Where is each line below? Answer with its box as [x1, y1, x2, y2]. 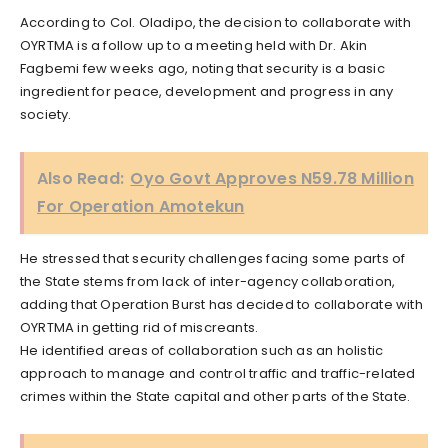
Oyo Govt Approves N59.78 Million [130, 166, 414, 190]
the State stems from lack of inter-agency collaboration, [20, 271, 396, 291]
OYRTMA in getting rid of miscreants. [20, 317, 259, 337]
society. [20, 104, 72, 124]
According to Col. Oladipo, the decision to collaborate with [20, 12, 411, 32]
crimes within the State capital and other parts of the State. [20, 386, 411, 406]
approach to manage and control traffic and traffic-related [20, 363, 416, 383]
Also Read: [37, 166, 124, 190]
